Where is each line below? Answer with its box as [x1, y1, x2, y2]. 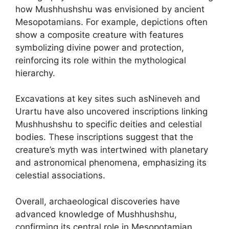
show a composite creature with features [15, 29, 184, 40]
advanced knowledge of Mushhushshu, [15, 209, 177, 219]
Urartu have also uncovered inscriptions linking [15, 106, 208, 117]
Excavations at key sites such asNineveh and [15, 94, 200, 104]
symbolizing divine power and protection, [15, 42, 184, 53]
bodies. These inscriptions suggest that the [15, 132, 193, 142]
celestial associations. [15, 170, 105, 180]
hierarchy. [15, 67, 55, 78]
